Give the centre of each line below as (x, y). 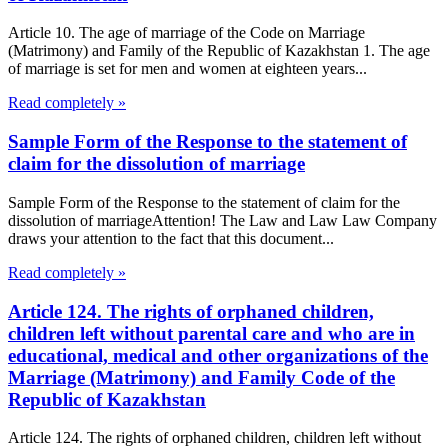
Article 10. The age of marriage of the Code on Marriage (186, 33)
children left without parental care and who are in (211, 333)
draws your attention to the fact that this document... (171, 238)
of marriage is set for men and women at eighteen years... (187, 69)
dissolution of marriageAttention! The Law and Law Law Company (222, 220)
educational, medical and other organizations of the (218, 355)
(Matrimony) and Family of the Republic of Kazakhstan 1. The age (219, 51)
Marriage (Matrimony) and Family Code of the (201, 377)
